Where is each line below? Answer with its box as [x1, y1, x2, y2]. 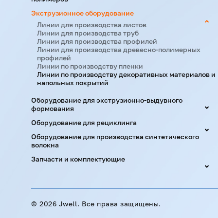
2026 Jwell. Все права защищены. [39, 199, 161, 208]
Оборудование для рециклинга [31, 118, 137, 127]
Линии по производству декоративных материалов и [37, 70, 216, 78]
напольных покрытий [37, 78, 109, 87]
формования [31, 104, 74, 112]
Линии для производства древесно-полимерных [37, 45, 200, 54]
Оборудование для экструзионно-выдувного [31, 96, 182, 104]
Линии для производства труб [37, 29, 139, 37]
